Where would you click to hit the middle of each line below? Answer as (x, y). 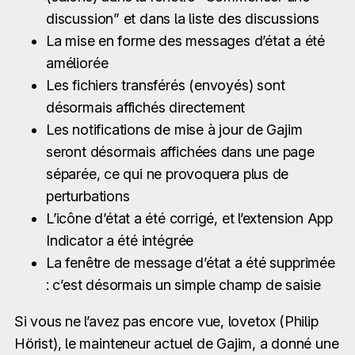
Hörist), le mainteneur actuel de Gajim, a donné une (177, 343)
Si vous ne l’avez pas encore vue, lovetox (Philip (166, 321)
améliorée (77, 63)
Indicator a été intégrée (120, 240)
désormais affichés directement (146, 107)
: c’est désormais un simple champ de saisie (184, 284)
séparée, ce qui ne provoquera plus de (168, 174)
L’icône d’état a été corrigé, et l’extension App (190, 218)
